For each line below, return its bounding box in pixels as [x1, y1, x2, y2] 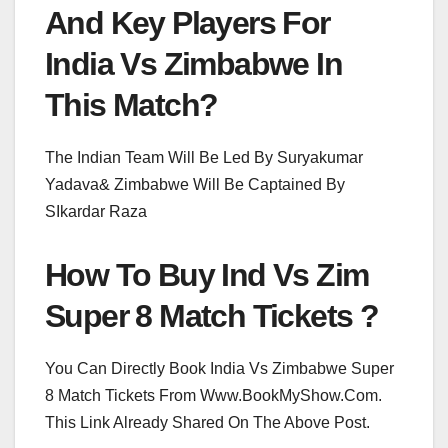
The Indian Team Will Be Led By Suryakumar [45, 148, 363, 166]
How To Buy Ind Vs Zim [45, 256, 369, 293]
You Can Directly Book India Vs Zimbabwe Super [45, 359, 394, 377]
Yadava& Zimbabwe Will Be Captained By [45, 175, 345, 193]
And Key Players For [45, 4, 330, 41]
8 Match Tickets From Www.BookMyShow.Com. [45, 386, 382, 404]
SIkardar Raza [45, 202, 147, 220]
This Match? [45, 86, 218, 123]
